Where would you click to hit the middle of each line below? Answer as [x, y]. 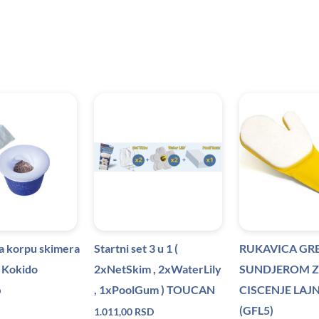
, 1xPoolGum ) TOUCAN [155, 289]
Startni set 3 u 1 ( [136, 248]
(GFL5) [256, 310]
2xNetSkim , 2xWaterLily [158, 269]
